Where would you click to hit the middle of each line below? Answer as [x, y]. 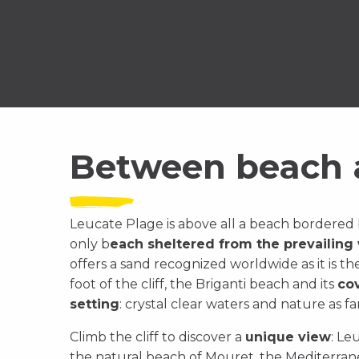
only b [90, 244]
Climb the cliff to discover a [157, 337]
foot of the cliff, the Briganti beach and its [204, 284]
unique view [288, 337]
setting [95, 304]
